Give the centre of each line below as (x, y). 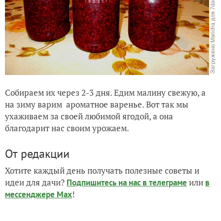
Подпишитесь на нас (105, 182)
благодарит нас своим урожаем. (67, 128)
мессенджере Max (38, 194)
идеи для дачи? (36, 182)
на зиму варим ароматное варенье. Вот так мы (97, 104)
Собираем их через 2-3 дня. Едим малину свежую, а (105, 92)
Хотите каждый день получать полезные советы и (102, 170)
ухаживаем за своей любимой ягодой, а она (89, 116)
